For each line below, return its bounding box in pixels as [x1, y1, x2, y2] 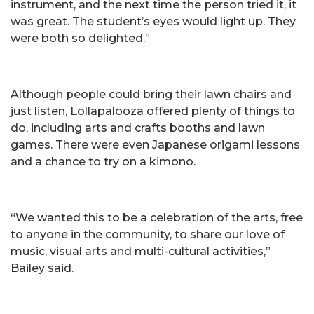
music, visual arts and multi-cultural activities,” [11, 244, 271, 258]
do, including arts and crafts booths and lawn [11, 121, 265, 135]
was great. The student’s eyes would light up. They [11, 14, 296, 28]
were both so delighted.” [11, 31, 150, 45]
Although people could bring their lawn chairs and [11, 87, 292, 101]
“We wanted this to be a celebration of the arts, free [11, 210, 303, 224]
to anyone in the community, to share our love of [11, 227, 285, 241]
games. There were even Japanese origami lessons [11, 137, 300, 151]
